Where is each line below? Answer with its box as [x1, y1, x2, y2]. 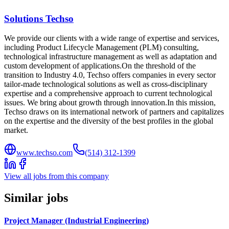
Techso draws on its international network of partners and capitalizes [4, 107, 224, 117]
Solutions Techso [4, 13, 74, 24]
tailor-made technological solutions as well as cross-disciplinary [4, 80, 208, 89]
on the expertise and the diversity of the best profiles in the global [4, 117, 213, 126]
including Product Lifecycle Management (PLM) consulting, [4, 43, 199, 52]
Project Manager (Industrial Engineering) [4, 216, 149, 225]
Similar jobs [4, 191, 68, 205]
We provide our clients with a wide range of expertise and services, [4, 34, 219, 43]
